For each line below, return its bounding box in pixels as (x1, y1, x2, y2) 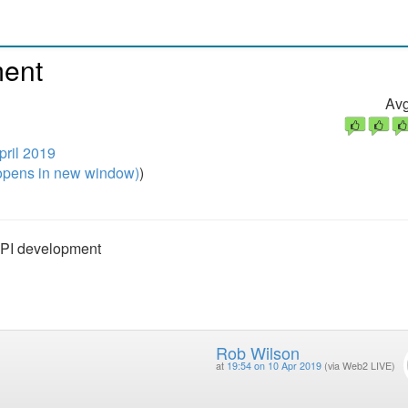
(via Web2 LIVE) (323, 359, 395, 373)
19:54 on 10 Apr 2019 (226, 359, 321, 373)
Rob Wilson (215, 341, 300, 365)
